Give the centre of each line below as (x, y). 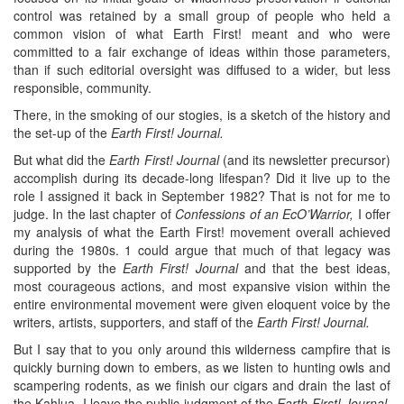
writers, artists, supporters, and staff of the (135, 322)
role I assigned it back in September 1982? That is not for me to (202, 196)
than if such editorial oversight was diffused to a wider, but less (202, 70)
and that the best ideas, (314, 268)
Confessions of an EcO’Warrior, (265, 214)
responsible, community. (83, 88)
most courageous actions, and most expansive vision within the (202, 286)
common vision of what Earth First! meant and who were (202, 34)
